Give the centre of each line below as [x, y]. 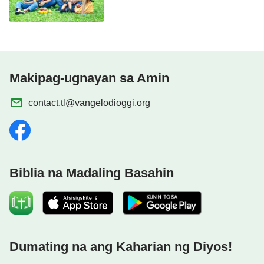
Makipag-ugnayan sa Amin [89, 78]
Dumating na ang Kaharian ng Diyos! [121, 246]
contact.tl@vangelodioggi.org [89, 103]
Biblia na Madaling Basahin [92, 173]
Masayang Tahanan [154, 6]
